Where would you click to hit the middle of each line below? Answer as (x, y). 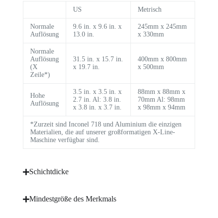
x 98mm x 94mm (161, 107)
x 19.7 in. (86, 67)
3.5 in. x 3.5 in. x (97, 92)
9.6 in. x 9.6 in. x (97, 27)
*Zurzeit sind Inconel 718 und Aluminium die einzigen (106, 124)
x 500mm (151, 67)
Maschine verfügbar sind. (65, 140)
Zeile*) (40, 75)
